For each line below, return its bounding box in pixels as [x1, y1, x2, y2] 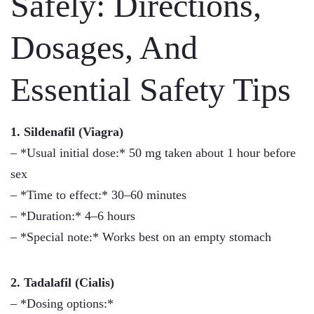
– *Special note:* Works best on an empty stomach [11, 230, 271, 244]
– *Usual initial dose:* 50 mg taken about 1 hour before [11, 146, 296, 160]
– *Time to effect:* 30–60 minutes [11, 188, 186, 202]
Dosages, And [11, 29, 198, 66]
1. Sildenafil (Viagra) [11, 125, 123, 139]
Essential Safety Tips [11, 71, 291, 108]
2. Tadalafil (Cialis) [11, 275, 114, 289]
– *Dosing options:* [11, 296, 114, 310]
